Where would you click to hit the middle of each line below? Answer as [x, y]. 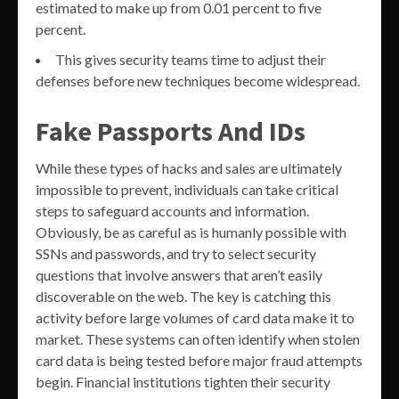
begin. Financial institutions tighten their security [183, 382]
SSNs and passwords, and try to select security [176, 253]
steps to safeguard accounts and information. [172, 211]
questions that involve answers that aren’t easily [179, 275]
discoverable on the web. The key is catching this [183, 296]
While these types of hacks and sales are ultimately [189, 168]
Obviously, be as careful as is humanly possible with [191, 232]
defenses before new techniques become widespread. [198, 81]
